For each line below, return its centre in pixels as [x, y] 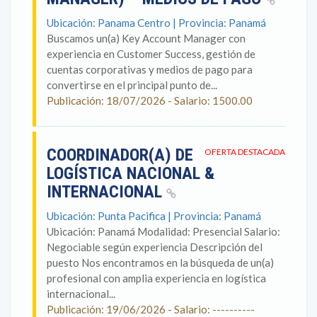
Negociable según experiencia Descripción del [155, 247]
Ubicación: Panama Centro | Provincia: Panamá [156, 23]
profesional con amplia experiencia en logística [156, 278]
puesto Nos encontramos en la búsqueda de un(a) [160, 263]
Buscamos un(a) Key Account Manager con [146, 38]
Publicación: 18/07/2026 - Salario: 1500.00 [150, 100]
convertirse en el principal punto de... [132, 85]
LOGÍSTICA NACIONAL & [131, 173]
